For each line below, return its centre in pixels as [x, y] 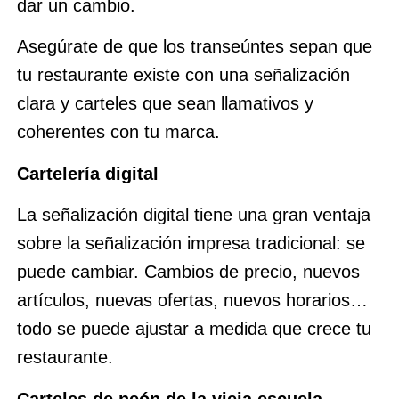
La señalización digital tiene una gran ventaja [193, 215]
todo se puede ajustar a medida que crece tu [194, 329]
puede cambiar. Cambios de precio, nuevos [188, 272]
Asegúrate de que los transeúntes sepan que [194, 47]
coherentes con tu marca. [118, 132]
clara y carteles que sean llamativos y [165, 104]
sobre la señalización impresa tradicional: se [191, 244]
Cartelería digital [87, 173]
